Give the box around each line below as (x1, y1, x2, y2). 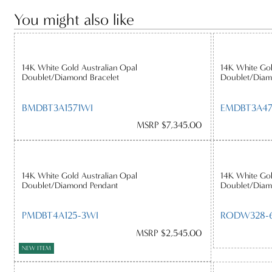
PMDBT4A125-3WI (21, 209, 98, 222)
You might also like (14, 10, 135, 29)
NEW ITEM (22, 244, 52, 252)
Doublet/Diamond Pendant (21, 180, 118, 191)
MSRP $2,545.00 (135, 227, 202, 239)
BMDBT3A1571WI (21, 101, 93, 114)
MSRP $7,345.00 (136, 120, 202, 131)
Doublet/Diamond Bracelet (21, 72, 119, 83)
